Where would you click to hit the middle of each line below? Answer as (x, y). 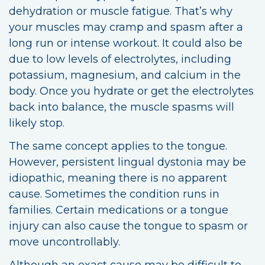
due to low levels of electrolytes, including (120, 59)
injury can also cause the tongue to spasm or (128, 226)
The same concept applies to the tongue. (118, 146)
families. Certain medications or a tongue (119, 210)
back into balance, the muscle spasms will (122, 107)
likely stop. (37, 123)
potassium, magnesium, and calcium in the (125, 75)
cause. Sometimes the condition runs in (114, 194)
